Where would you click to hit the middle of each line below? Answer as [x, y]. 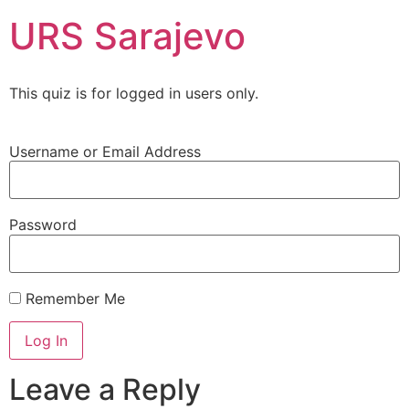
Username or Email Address [105, 152]
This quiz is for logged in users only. [134, 93]
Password [43, 225]
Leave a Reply [105, 389]
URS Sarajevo [127, 36]
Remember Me [73, 298]
